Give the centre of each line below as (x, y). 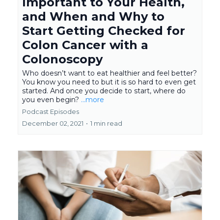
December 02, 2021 (53, 123)
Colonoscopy (62, 59)
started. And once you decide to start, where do (104, 91)
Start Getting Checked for (104, 31)
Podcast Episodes (51, 111)
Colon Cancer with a (85, 45)
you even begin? (52, 100)
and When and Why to (93, 16)
